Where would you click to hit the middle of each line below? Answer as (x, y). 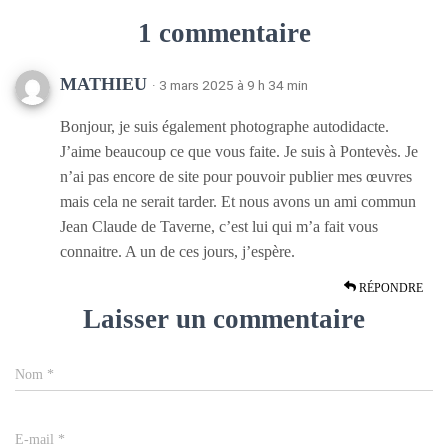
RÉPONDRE (389, 288)
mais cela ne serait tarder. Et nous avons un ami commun (238, 201)
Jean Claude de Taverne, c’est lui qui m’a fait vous (219, 226)
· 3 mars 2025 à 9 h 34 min (230, 85)
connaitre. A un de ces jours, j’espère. (177, 251)
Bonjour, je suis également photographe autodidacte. (224, 126)
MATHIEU (106, 84)
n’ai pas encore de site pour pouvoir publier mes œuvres (236, 176)
